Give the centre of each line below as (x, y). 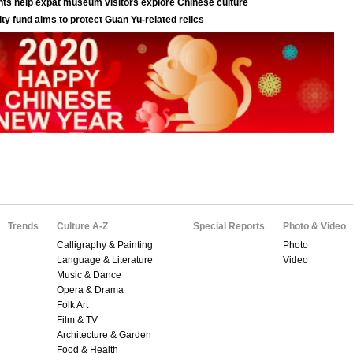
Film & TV (77, 320)
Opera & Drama (90, 290)
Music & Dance (89, 275)
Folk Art (72, 305)
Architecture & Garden (104, 335)
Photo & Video (314, 226)
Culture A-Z (82, 226)
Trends (23, 226)
